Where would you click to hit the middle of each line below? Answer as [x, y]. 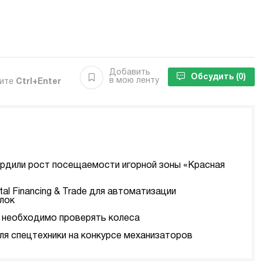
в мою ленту [134, 81]
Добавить [130, 73]
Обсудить [213, 77]
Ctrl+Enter [38, 82]
